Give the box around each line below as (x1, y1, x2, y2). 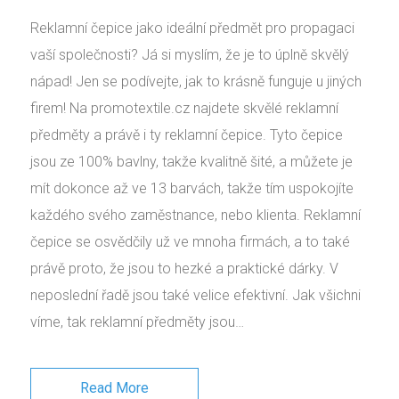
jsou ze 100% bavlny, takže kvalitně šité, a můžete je (30, 153, 353, 170)
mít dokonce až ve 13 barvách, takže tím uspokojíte (30, 180, 354, 197)
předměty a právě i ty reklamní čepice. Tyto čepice (30, 126, 343, 143)
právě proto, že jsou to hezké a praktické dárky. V (30, 260, 338, 277)
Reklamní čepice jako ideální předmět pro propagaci (30, 20, 354, 37)
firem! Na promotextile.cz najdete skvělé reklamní (30, 100, 338, 117)
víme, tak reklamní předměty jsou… (30, 313, 244, 330)
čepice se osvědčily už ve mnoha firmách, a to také (30, 233, 350, 250)
